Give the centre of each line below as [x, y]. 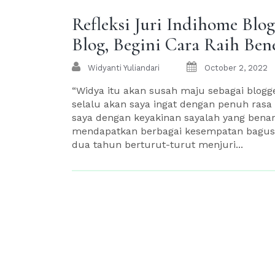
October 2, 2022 [236, 68]
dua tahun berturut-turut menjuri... [157, 144]
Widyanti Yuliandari [124, 68]
